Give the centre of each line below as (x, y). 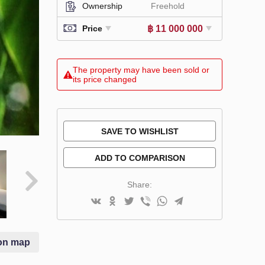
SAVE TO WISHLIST (140, 131)
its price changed (105, 79)
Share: (140, 184)
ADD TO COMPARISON (140, 158)
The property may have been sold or (141, 70)
